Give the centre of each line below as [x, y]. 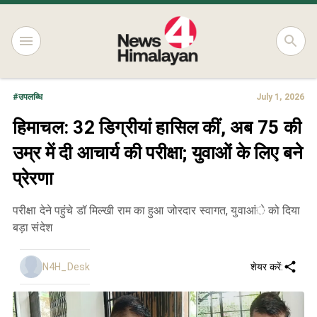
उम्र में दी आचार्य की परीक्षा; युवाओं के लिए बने [158, 153]
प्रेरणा [33, 178]
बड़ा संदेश [33, 227]
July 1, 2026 [280, 97]
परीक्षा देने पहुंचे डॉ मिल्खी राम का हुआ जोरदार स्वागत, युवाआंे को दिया [157, 211]
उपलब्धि [31, 97]
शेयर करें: [267, 266]
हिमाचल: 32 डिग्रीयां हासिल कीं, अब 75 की [157, 127]
